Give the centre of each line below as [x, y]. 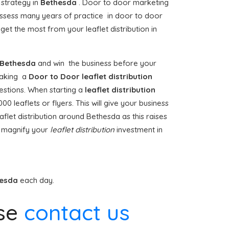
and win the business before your [97, 63]
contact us [77, 212]
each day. [37, 180]
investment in [139, 130]
